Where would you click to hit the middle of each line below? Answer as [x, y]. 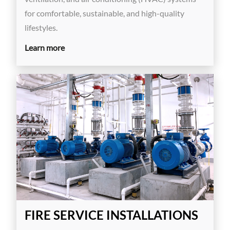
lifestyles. [41, 28]
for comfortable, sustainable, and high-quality [104, 14]
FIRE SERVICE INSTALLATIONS [111, 216]
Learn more [45, 49]
